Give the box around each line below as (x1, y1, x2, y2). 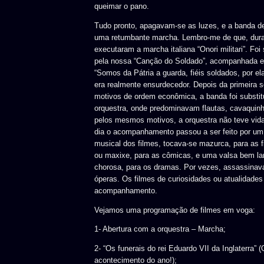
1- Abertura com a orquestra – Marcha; (94, 225, 226, 234)
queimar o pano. (94, 1, 149, 11)
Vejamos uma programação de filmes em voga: (94, 205, 255, 214)
